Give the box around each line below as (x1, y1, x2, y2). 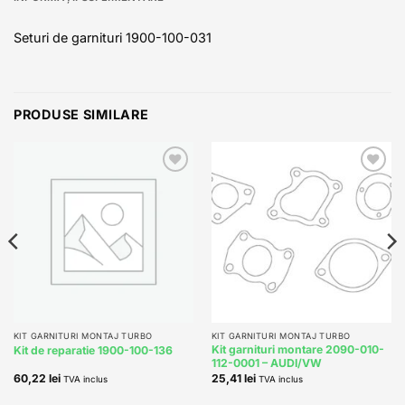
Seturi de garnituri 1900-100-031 (14, 30, 212, 46)
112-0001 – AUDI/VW (211, 356, 322, 371)
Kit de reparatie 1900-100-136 (13, 344, 173, 358)
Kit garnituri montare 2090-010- (211, 343, 384, 357)
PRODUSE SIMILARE (14, 106, 149, 122)
